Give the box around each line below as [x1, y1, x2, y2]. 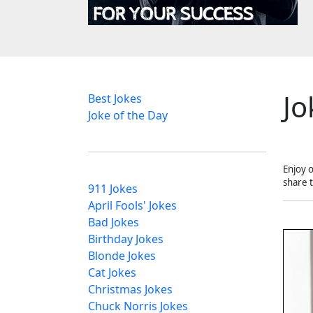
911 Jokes [88, 181, 138, 196]
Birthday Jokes [88, 231, 163, 247]
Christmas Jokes [88, 282, 173, 297]
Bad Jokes [88, 214, 139, 230]
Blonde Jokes [88, 248, 156, 263]
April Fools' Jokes [88, 198, 177, 213]
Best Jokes [88, 91, 142, 106]
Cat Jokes [88, 265, 136, 280]
